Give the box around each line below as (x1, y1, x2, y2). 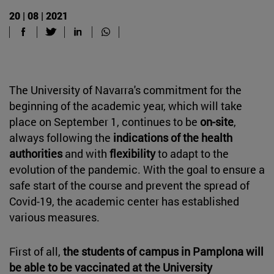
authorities (9, 146, 62, 161)
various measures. (9, 209, 100, 224)
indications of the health (113, 130, 232, 145)
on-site (200, 114, 234, 129)
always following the (9, 130, 113, 145)
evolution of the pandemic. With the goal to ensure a (9, 161, 265, 177)
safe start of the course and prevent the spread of (9, 177, 250, 193)
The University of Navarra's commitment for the (9, 82, 242, 97)
